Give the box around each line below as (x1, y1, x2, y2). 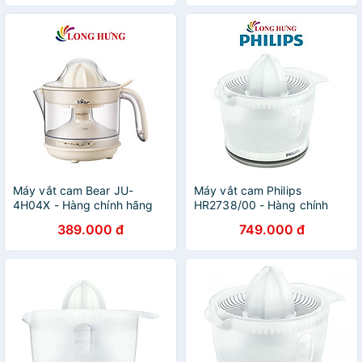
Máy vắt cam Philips (194, 183, 301, 197)
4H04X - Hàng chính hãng (13, 198, 154, 212)
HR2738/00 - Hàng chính (194, 198, 329, 212)
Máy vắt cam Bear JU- (13, 183, 133, 197)
